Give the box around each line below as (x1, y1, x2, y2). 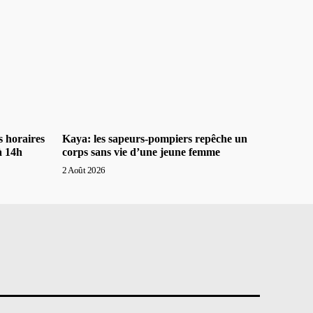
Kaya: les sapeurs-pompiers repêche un (62, 132, 247, 145)
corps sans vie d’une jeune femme (62, 145, 220, 158)
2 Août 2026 (62, 164, 105, 175)
